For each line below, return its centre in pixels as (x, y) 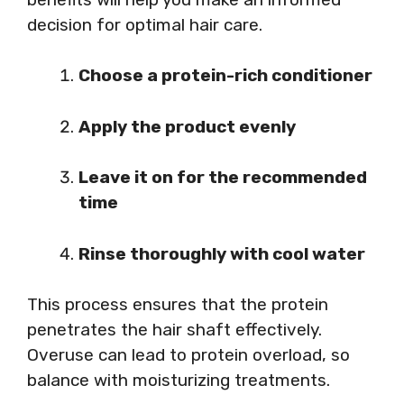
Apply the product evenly (187, 126)
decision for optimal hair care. (145, 24)
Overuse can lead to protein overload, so (188, 355)
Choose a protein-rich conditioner (225, 75)
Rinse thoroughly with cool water (222, 253)
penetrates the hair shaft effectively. (174, 330)
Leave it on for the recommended (223, 177)
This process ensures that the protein (178, 304)
